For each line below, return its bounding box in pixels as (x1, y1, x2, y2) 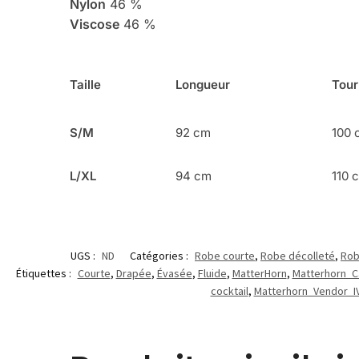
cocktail (210, 284, 248, 299)
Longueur (175, 77, 231, 92)
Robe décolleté (260, 248, 335, 264)
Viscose (70, 16, 120, 32)
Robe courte (195, 248, 255, 264)
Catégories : (130, 248, 191, 264)
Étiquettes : (15, 266, 74, 281)
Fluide (197, 266, 227, 281)
